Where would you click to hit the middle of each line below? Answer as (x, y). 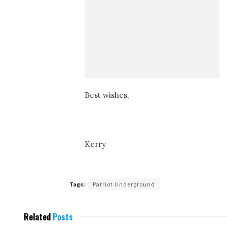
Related (37, 217)
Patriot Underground (124, 184)
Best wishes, (107, 95)
